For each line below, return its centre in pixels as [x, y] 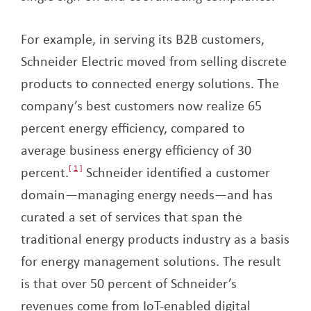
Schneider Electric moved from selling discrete [154, 60]
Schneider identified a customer [176, 171]
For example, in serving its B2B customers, [143, 38]
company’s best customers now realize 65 [141, 105]
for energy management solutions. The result [151, 260]
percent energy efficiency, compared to [133, 127]
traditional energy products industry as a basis [155, 238]
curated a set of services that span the [132, 216]
